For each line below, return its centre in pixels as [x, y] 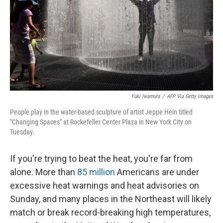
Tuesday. [22, 132]
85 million [96, 172]
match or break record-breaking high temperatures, [110, 212]
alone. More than [44, 172]
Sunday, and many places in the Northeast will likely [111, 199]
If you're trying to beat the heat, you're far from [101, 159]
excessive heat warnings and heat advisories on [105, 185]
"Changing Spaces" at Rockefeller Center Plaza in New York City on [101, 122]
